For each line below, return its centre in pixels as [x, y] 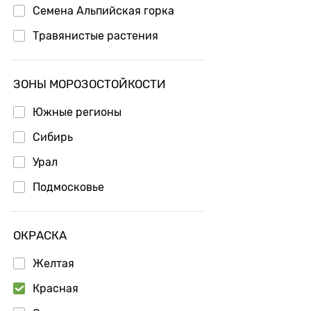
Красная [56, 288]
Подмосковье [68, 187]
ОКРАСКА [40, 235]
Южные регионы [77, 112]
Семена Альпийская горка [103, 10]
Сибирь [53, 137]
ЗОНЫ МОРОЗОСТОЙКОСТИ [90, 84]
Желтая [53, 263]
